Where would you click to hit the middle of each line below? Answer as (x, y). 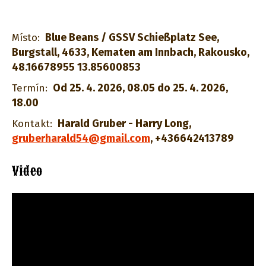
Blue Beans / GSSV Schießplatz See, (132, 37)
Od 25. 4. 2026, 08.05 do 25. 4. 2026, (140, 88)
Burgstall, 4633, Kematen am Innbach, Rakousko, (131, 52)
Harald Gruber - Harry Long (123, 123)
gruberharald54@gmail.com (81, 138)
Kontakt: (32, 124)
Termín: (30, 88)
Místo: (26, 38)
